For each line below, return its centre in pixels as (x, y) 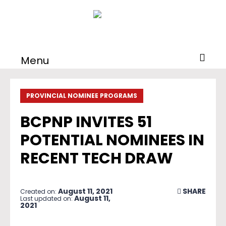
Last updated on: (47, 199)
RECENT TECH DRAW (97, 158)
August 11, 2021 (85, 191)
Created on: (39, 191)
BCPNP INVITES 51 (86, 122)
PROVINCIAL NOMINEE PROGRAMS (82, 96)
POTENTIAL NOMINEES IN (112, 140)
